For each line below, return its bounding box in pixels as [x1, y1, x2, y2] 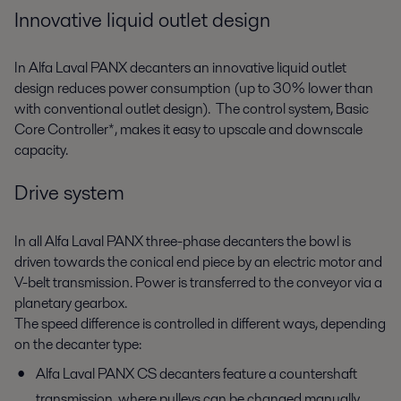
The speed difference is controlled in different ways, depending [14, 312, 386, 334]
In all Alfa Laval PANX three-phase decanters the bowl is [14, 230, 351, 252]
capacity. [14, 139, 68, 160]
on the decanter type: [14, 333, 141, 354]
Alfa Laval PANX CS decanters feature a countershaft [36, 363, 357, 384]
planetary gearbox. [14, 292, 127, 313]
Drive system [14, 178, 124, 208]
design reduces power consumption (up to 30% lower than [14, 77, 373, 98]
